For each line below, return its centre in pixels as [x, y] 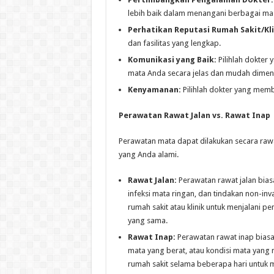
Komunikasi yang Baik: [172, 60]
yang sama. [147, 221]
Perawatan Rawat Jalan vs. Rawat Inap [194, 116]
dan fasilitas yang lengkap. [174, 43]
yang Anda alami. [148, 155]
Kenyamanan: [154, 90]
